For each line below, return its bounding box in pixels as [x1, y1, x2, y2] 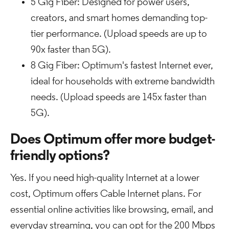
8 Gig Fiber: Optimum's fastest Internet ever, [31, 61, 213, 71]
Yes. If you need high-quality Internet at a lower [10, 173, 199, 184]
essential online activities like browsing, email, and [10, 205, 213, 215]
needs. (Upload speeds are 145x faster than [31, 93, 207, 103]
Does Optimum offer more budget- [10, 133, 215, 147]
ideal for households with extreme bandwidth [31, 77, 215, 87]
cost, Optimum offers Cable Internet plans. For [10, 189, 201, 199]
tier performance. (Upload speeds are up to [31, 29, 207, 39]
